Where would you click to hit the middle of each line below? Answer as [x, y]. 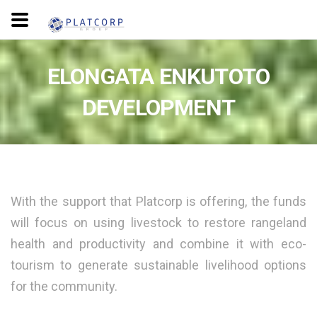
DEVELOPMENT [158, 108]
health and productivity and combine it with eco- [158, 244]
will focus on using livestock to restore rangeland [158, 223]
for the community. [64, 286]
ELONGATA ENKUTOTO [158, 76]
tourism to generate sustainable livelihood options [158, 265]
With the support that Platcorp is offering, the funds [158, 201]
